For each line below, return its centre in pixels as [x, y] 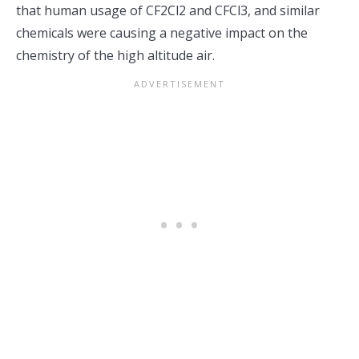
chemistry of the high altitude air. [115, 55]
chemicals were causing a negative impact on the [162, 33]
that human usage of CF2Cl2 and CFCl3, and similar [168, 10]
